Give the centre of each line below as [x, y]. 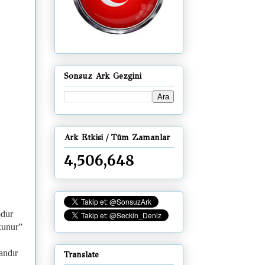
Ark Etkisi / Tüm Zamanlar [117, 137]
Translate [81, 254]
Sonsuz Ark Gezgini [103, 76]
